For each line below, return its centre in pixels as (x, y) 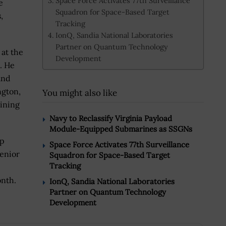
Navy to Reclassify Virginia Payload (111, 119)
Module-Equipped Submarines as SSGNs (121, 129)
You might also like (80, 93)
